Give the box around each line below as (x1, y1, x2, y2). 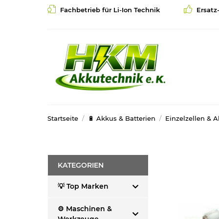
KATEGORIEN (58, 161, 104, 170)
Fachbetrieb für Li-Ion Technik (58, 6, 160, 14)
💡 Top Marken (58, 182, 109, 191)
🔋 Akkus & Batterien (88, 114, 156, 123)
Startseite (47, 114, 79, 123)
